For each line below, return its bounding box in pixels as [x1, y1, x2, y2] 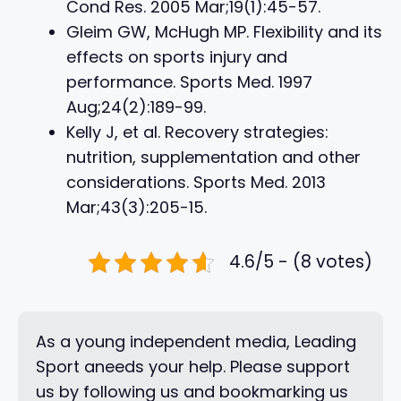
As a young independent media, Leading [36, 329, 356, 353]
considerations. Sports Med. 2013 [66, 170, 326, 193]
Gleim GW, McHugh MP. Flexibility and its [66, 20, 382, 43]
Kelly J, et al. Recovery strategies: [66, 120, 328, 143]
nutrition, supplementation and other [66, 145, 361, 168]
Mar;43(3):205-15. [66, 195, 207, 218]
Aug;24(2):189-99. [66, 95, 206, 118]
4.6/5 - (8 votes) [229, 249, 372, 274]
